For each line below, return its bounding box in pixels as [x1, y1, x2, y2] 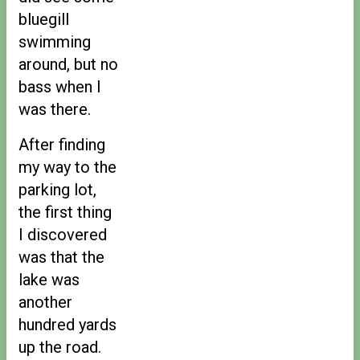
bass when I [18, 76, 101, 96]
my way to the [18, 157, 117, 177]
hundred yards [18, 314, 117, 334]
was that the [18, 247, 104, 267]
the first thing [18, 202, 112, 222]
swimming [18, 31, 91, 51]
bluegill [18, 9, 69, 29]
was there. [18, 99, 91, 119]
